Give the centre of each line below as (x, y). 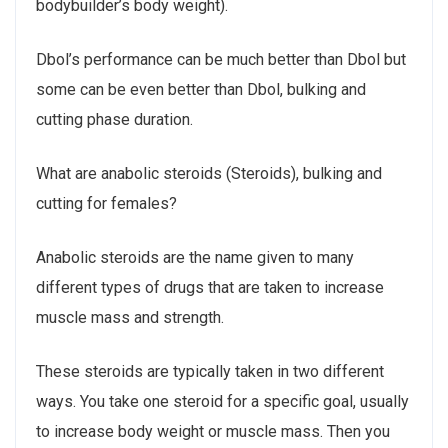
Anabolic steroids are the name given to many (195, 257)
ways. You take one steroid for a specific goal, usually (222, 401)
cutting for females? (106, 203)
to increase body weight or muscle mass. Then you (213, 431)
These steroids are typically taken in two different (210, 371)
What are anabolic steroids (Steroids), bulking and (209, 173)
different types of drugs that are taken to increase (210, 287)
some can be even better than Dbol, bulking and (201, 89)
